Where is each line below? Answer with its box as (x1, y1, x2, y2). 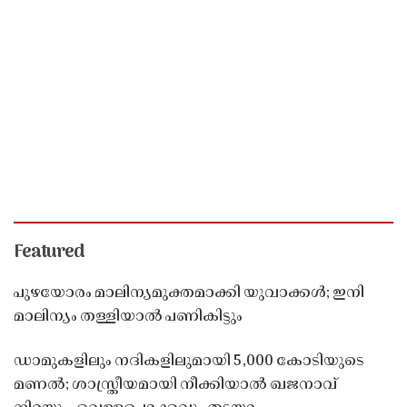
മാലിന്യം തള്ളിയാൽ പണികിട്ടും (14, 304, 243, 329)
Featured (14, 237, 84, 267)
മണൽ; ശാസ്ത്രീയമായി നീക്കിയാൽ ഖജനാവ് (14, 372, 337, 397)
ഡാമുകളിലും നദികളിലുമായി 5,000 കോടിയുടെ (14, 349, 364, 373)
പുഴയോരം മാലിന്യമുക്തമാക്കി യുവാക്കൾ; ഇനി (14, 281, 364, 305)
